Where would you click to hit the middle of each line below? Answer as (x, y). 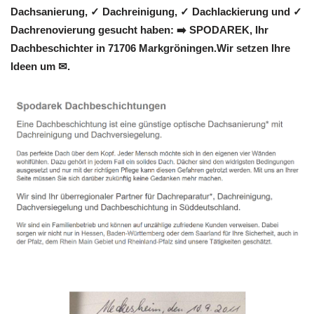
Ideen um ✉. (40, 67)
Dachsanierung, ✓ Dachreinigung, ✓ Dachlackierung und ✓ (156, 12)
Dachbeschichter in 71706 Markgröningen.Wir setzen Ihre (150, 48)
